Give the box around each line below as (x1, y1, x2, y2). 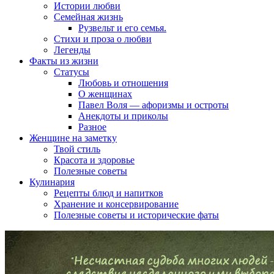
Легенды (54, 44, 91, 55)
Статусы (54, 66, 89, 77)
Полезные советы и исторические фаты (54, 209, 219, 220)
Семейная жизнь (54, 11, 123, 22)
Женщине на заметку (29, 132, 117, 143)
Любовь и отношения (78, 77, 168, 88)
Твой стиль (54, 143, 100, 154)
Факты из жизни (29, 55, 98, 66)
